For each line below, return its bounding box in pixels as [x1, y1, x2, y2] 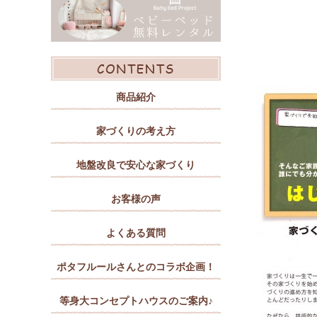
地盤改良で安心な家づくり [76, 159, 195, 171]
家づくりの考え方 [96, 125, 175, 137]
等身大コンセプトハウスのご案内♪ [59, 295, 213, 306]
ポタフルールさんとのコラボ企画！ [57, 261, 215, 272]
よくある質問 [106, 227, 166, 238]
